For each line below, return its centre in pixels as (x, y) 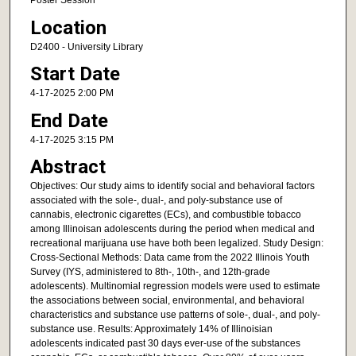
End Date (69, 120)
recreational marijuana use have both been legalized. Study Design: (176, 243)
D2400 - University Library (86, 46)
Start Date (75, 74)
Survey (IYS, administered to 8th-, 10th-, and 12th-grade (150, 271)
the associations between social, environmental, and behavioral (167, 300)
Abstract (68, 166)
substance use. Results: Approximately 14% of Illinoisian (151, 329)
